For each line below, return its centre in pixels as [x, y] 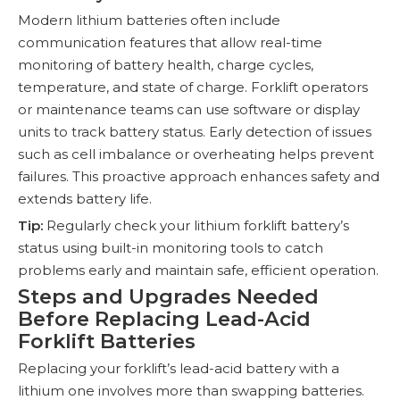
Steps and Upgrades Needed [168, 296]
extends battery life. [85, 198]
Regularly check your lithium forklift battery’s [196, 225]
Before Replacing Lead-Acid [164, 318]
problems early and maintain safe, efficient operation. [198, 270]
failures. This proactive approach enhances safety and [199, 176]
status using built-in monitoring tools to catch [171, 247]
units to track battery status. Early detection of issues [195, 131]
